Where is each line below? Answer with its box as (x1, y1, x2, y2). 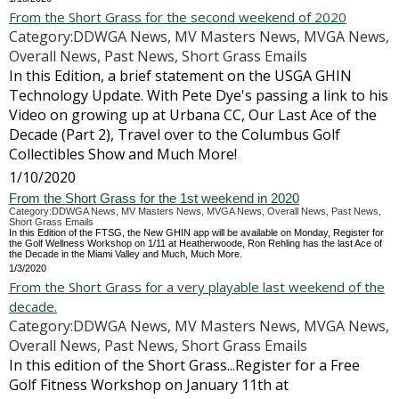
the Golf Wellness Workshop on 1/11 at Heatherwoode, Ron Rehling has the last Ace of (9, 238, 382, 248)
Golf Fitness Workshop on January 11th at (9, 375, 289, 395)
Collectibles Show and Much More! (9, 144, 237, 164)
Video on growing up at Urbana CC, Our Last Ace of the (9, 105, 377, 125)
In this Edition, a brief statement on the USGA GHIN (9, 66, 352, 85)
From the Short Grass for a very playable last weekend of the (9, 278, 385, 296)
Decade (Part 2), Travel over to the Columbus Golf (9, 125, 340, 144)
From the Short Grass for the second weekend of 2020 (9, 8, 346, 26)
